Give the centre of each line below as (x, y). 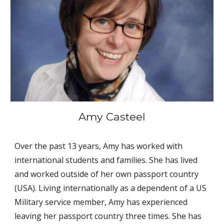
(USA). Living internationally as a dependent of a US (111, 188)
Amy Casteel (112, 116)
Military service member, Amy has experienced (101, 202)
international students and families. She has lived (106, 160)
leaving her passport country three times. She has (108, 216)
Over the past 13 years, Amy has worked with (99, 146)
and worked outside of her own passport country (107, 174)
